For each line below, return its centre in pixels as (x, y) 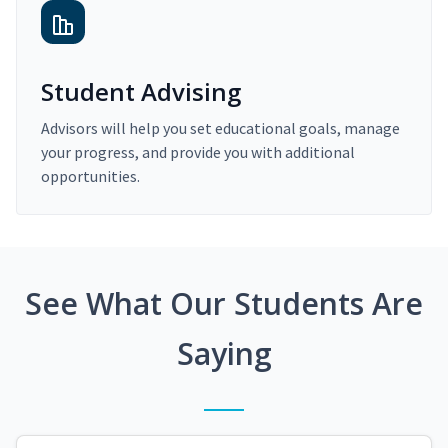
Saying (224, 354)
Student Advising (141, 92)
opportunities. (90, 176)
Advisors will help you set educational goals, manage (220, 128)
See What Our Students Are (224, 304)
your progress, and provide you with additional (198, 152)
